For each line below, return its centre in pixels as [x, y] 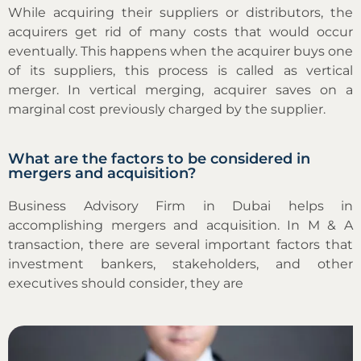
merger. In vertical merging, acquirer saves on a [180, 89]
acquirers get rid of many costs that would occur [180, 31]
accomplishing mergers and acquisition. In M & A [180, 225]
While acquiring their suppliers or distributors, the [180, 12]
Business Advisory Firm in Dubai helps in [180, 205]
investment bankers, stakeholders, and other [180, 263]
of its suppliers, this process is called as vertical [180, 70]
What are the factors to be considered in [159, 158]
